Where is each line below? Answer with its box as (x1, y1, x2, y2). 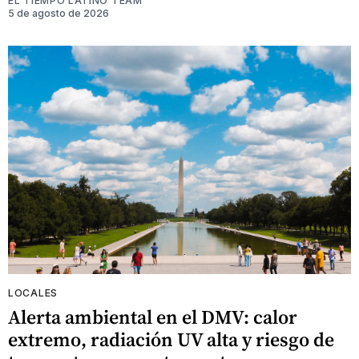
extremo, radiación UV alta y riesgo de (8, 326, 334, 353)
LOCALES (8, 287, 58, 300)
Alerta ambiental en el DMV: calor (8, 304, 297, 331)
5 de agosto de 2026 (8, 6, 109, 19)
